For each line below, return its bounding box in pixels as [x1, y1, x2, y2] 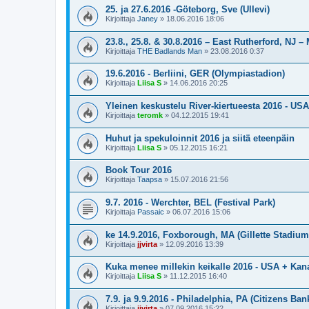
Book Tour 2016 [106, 165, 172, 176]
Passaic [137, 207, 164, 216]
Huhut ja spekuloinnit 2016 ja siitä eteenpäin [106, 132, 295, 143]
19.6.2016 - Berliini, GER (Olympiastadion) [106, 68, 285, 79]
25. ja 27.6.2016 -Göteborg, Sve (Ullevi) [106, 4, 270, 15]
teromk [137, 111, 163, 120]
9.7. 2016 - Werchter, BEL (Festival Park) [106, 197, 275, 208]
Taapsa [137, 175, 162, 184]
